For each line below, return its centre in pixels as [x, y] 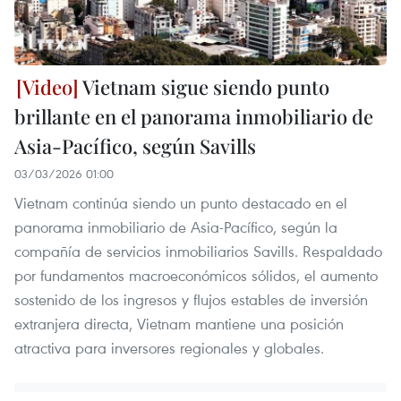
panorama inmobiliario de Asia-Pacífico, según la [176, 226]
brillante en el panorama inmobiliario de [194, 116]
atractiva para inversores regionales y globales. [169, 347]
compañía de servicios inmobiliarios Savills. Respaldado [198, 251]
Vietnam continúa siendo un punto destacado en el [181, 202]
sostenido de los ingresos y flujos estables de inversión [191, 299]
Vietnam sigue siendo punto [204, 86]
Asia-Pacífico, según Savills [135, 145]
